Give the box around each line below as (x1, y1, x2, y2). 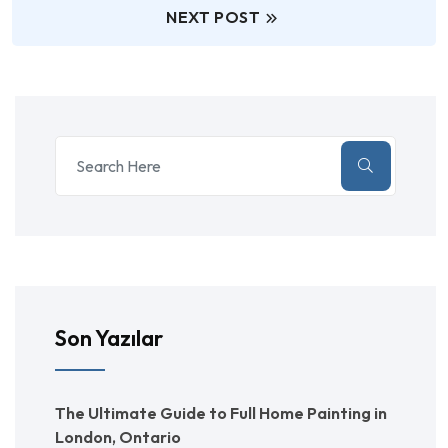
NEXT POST (166, 7, 261, 28)
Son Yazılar (55, 324, 163, 353)
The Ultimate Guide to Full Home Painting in (55, 403, 387, 424)
